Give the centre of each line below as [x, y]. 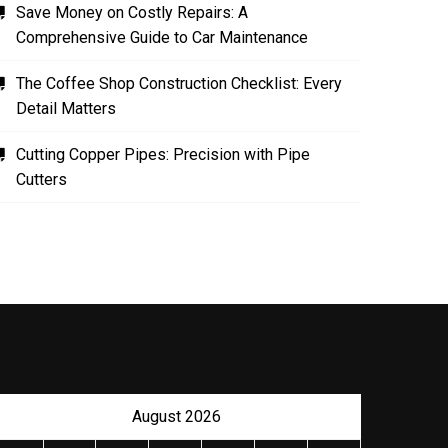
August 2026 [176, 416]
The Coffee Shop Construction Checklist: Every [179, 83]
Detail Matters [66, 108]
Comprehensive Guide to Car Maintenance [162, 37]
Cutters [41, 179]
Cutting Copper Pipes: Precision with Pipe [163, 154]
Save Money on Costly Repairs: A [132, 12]
